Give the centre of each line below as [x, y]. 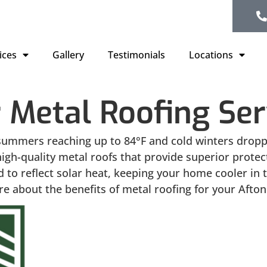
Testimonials [136, 55]
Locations [211, 55]
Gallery [68, 55]
